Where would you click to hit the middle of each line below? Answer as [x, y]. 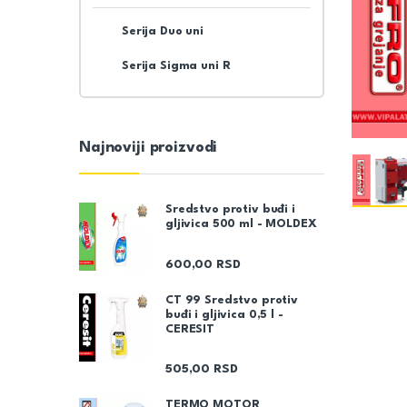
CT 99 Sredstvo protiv [232, 300]
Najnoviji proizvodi [149, 147]
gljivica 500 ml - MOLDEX [241, 224]
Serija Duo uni [163, 32]
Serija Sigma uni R [176, 65]
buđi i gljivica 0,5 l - [224, 314]
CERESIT [190, 329]
